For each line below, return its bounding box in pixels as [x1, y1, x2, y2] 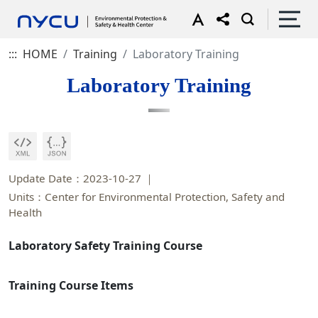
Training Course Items [9, 278, 133, 293]
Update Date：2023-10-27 [9, 171, 141, 185]
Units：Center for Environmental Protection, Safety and [9, 190, 285, 204]
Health [9, 205, 42, 219]
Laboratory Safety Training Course [9, 238, 205, 253]
